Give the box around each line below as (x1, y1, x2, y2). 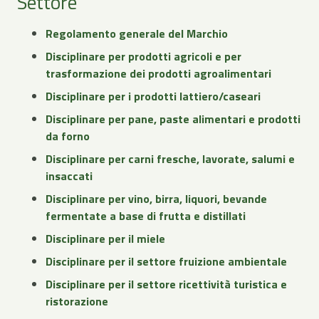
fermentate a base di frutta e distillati (46, 207, 246, 225)
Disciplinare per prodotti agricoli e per (46, 48, 241, 66)
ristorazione (46, 293, 108, 310)
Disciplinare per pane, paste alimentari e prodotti (46, 110, 300, 128)
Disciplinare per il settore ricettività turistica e (46, 276, 287, 293)
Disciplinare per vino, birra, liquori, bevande (46, 190, 267, 208)
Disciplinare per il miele (46, 230, 165, 248)
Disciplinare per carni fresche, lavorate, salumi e (46, 150, 295, 168)
